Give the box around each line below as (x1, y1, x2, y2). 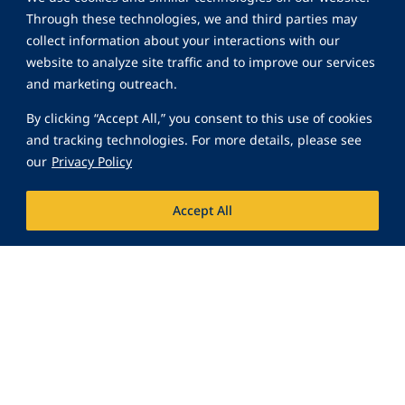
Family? (154, 323, 251, 362)
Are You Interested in (77, 263, 328, 302)
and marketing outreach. (26, 74, 177, 92)
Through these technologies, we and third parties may (26, 9, 357, 27)
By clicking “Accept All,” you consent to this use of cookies (26, 108, 372, 127)
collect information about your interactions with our (26, 31, 340, 49)
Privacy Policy (52, 152, 132, 170)
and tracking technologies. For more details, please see (26, 130, 362, 148)
